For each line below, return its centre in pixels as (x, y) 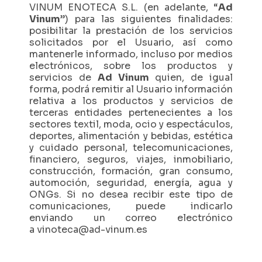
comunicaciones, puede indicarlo (131, 206)
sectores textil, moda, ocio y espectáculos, (131, 124)
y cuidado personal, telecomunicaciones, (131, 148)
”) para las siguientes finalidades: (146, 19)
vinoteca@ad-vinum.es (92, 230)
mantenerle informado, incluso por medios (131, 54)
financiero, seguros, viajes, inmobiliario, (131, 159)
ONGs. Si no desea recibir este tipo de (131, 194)
